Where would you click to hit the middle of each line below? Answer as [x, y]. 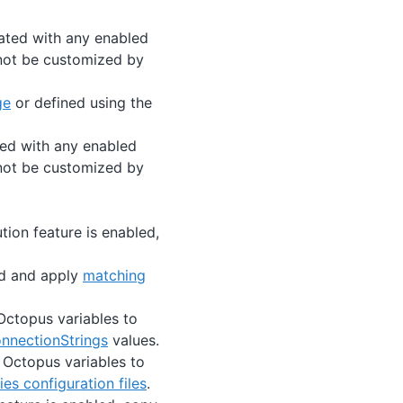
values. [134, 340]
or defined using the [81, 102]
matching [114, 275]
